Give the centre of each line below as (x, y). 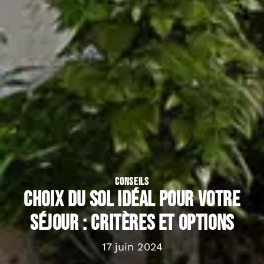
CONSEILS (132, 181)
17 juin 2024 (132, 246)
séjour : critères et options (132, 223)
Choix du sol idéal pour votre (132, 200)
